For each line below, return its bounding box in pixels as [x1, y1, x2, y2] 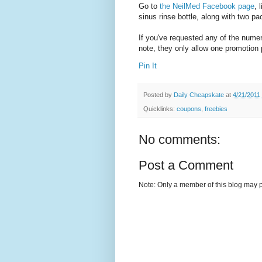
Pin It [139, 61, 157, 71]
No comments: [139, 132, 220, 147]
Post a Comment [139, 157, 233, 173]
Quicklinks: [143, 105, 177, 112]
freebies [205, 105, 227, 112]
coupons [177, 105, 201, 112]
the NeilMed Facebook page [160, 2, 254, 11]
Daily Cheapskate [174, 91, 226, 98]
